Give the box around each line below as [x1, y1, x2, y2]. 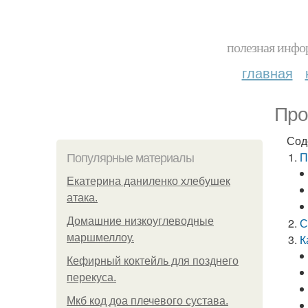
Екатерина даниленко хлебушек [67, 175, 230, 187]
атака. [67, 192, 98, 203]
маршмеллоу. [67, 232, 134, 243]
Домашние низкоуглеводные [67, 215, 214, 227]
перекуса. [67, 272, 116, 283]
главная [241, 63, 293, 82]
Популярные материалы [67, 151, 194, 165]
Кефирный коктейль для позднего [67, 255, 239, 267]
